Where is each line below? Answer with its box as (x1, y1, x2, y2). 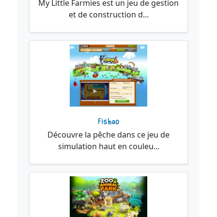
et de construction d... (68, 9, 149, 20)
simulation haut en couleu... (58, 141, 159, 152)
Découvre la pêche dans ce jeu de (47, 129, 170, 140)
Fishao (98, 116, 119, 127)
